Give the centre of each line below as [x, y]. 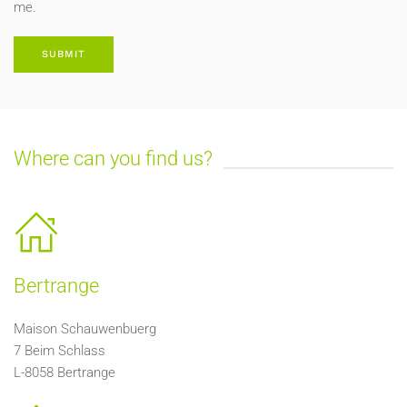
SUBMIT [64, 54]
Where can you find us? [113, 159]
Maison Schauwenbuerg [85, 329]
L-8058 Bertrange [65, 372]
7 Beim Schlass [60, 351]
